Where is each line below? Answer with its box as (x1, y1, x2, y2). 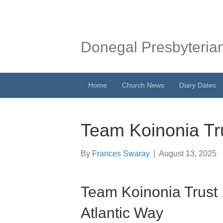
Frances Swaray (92, 149, 150, 158)
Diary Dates (179, 81, 216, 89)
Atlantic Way (81, 205, 163, 221)
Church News (122, 81, 164, 89)
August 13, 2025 (159, 149, 217, 158)
